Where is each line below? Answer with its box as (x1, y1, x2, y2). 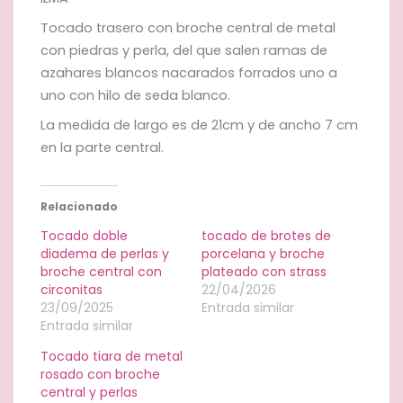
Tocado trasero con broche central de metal (40, 18, 336, 37)
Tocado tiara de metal (40, 346, 183, 365)
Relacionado (40, 198, 118, 214)
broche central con (40, 262, 162, 281)
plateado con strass (201, 262, 327, 281)
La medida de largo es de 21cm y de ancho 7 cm (40, 115, 358, 134)
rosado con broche (40, 364, 160, 383)
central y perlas (40, 382, 138, 401)
